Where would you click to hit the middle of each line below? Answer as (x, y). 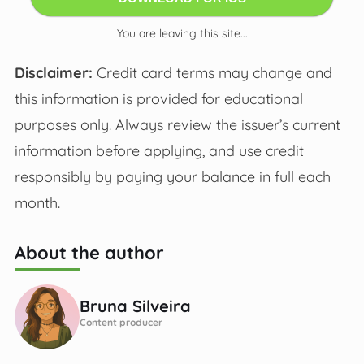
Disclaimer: (53, 73)
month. (37, 203)
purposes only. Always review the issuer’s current (177, 125)
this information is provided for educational (158, 99)
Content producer (121, 323)
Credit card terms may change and (212, 73)
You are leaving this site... (182, 34)
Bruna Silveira (135, 306)
